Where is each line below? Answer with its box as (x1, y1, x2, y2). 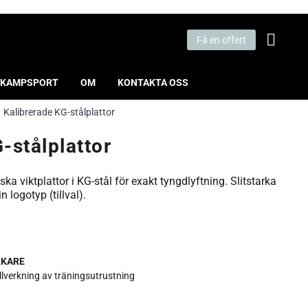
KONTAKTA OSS (118, 77, 188, 88)
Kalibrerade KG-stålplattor (3, 107, 115, 118)
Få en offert (197, 34, 246, 45)
